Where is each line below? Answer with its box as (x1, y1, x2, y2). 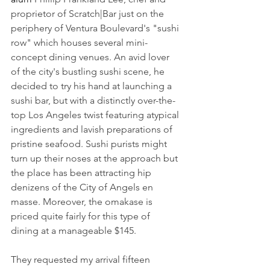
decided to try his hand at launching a (11, 80, 174, 92)
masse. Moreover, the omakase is (11, 196, 155, 207)
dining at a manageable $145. (11, 225, 136, 236)
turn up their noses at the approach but (11, 152, 180, 164)
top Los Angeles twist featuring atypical (11, 109, 181, 121)
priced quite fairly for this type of (11, 210, 152, 222)
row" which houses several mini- (11, 37, 148, 48)
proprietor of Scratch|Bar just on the (11, 8, 166, 19)
